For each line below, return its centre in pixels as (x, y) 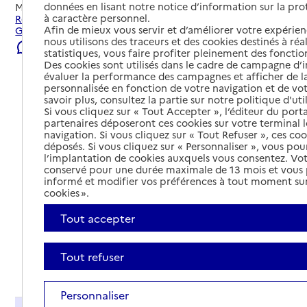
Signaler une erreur (77, 47)
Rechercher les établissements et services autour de (137, 19)
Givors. (32, 30)
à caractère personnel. (97, 17)
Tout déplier (257, 264)
